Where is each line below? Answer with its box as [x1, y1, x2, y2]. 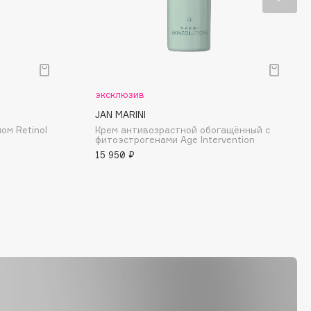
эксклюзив [95, 89, 144, 100]
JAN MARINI [95, 109, 146, 120]
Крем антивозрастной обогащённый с [95, 124, 270, 135]
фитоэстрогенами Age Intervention [95, 134, 255, 145]
